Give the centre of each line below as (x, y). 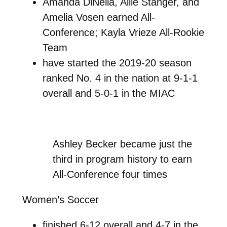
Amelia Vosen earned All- (99, 17)
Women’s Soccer (60, 199)
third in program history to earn (123, 159)
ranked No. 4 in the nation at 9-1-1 (120, 78)
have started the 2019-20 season (117, 63)
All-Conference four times (110, 174)
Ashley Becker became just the (123, 144)
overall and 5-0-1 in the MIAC (108, 93)
